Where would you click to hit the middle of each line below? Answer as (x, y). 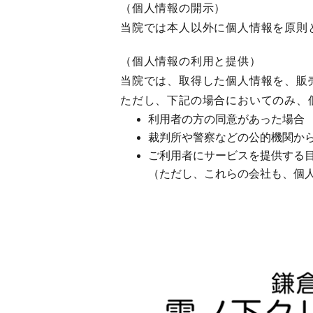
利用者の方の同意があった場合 (226, 119)
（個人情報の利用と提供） (191, 61)
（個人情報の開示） (173, 8)
